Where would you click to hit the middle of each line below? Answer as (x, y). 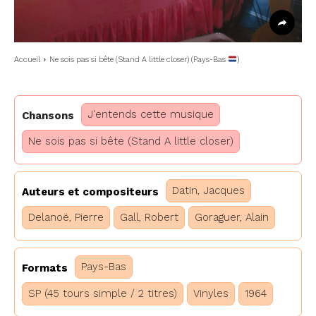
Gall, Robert (149, 217)
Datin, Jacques (208, 190)
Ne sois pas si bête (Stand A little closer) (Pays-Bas (139, 59)
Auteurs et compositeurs (90, 192)
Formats (45, 268)
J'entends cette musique (151, 114)
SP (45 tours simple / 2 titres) (103, 293)
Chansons (48, 116)
